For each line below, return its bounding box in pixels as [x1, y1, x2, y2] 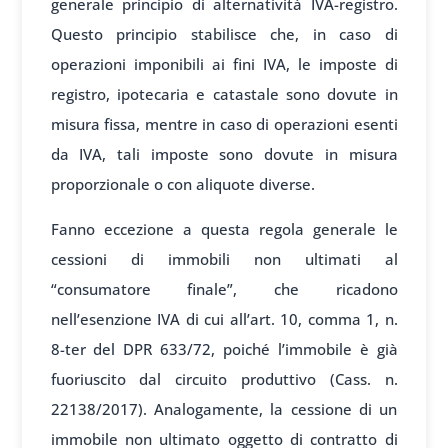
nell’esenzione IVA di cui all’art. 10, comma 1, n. [50, 308, 398, 329]
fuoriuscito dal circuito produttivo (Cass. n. [50, 368, 398, 389]
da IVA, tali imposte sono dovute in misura [50, 143, 398, 164]
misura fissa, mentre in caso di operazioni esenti [50, 113, 398, 134]
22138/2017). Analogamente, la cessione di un [50, 398, 398, 419]
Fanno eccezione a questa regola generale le [50, 218, 398, 239]
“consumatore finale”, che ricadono [50, 278, 398, 299]
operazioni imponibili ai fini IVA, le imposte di [50, 53, 398, 74]
